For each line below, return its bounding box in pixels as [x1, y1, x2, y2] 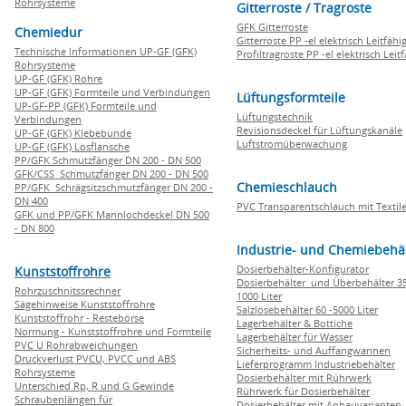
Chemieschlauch [237, 179, 337, 196]
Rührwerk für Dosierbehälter [237, 384, 370, 398]
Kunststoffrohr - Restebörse [14, 311, 144, 324]
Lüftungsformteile [237, 89, 345, 106]
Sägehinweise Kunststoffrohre [14, 297, 155, 311]
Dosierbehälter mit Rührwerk [237, 371, 372, 384]
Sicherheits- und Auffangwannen [237, 343, 391, 357]
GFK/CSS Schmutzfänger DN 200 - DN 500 [14, 167, 208, 180]
